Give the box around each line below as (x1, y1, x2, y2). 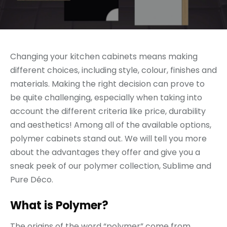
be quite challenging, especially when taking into (10, 92, 202, 104)
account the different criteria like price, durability (10, 105, 206, 118)
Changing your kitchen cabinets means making (10, 51, 198, 63)
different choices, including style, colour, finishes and (10, 64, 217, 77)
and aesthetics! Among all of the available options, (10, 119, 211, 131)
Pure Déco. (10, 174, 53, 186)
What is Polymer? (10, 198, 108, 214)
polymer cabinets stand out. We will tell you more (10, 133, 207, 145)
